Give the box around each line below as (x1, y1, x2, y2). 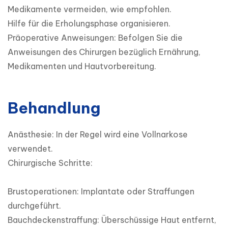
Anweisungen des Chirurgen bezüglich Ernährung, (8, 47, 201, 58)
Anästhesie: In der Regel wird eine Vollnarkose (8, 129, 188, 140)
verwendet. (8, 144, 53, 154)
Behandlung (8, 98, 100, 118)
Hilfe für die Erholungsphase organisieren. (8, 18, 170, 29)
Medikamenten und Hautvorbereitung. (8, 61, 156, 72)
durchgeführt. (8, 201, 61, 211)
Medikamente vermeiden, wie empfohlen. (8, 4, 172, 15)
